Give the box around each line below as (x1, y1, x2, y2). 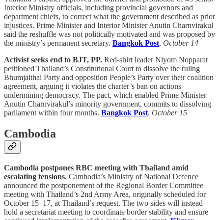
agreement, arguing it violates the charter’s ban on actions (4, 82, 181, 90)
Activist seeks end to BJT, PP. (4, 55, 102, 64)
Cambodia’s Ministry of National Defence (67, 172, 198, 181)
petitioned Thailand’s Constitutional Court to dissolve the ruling (4, 64, 200, 73)
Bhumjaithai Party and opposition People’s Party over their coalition (4, 73, 214, 82)
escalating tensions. (4, 172, 67, 181)
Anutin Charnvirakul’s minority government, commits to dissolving (4, 99, 211, 108)
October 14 (163, 38, 198, 47)
